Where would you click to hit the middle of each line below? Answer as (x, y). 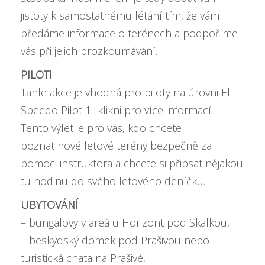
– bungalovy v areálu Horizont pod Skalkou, (125, 222)
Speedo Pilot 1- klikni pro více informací (116, 110)
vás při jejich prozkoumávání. (89, 51)
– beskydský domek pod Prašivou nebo (115, 240)
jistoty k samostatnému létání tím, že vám (120, 15)
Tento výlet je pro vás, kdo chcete (101, 128)
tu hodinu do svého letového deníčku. (113, 181)
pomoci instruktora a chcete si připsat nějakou (132, 163)
